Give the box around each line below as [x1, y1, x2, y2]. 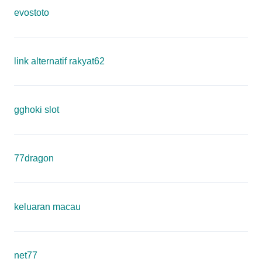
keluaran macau [14, 202, 81, 212]
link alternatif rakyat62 [14, 56, 105, 66]
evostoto [14, 8, 49, 18]
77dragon [14, 153, 54, 163]
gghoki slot [14, 105, 59, 115]
